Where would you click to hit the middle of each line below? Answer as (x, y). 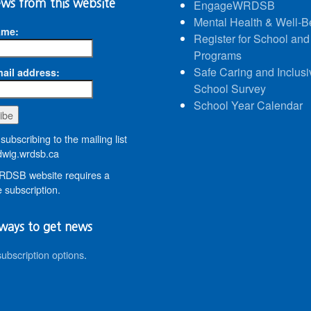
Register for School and (252, 38)
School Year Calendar (248, 105)
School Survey (230, 88)
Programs (218, 55)
